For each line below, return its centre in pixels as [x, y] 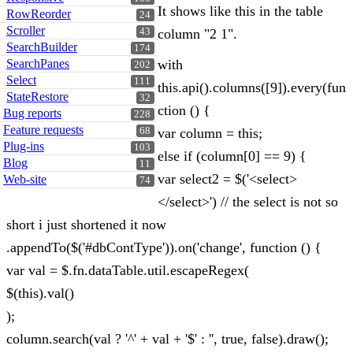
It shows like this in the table [240, 11]
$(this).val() [40, 293]
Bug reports [32, 113]
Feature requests [43, 130]
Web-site [25, 179]
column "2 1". [197, 34]
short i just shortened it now [86, 225]
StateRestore [37, 97]
